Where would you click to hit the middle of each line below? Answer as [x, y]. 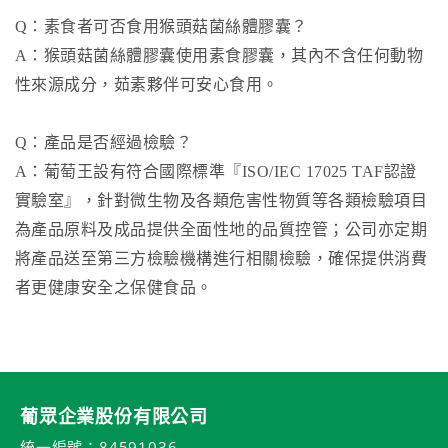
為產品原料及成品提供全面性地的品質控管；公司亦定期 [221, 230]
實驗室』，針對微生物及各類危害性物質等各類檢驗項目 [221, 201]
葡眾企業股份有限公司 [114, 416]
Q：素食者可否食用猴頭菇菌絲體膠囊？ [161, 27]
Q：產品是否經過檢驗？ [104, 143]
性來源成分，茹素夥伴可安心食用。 [147, 85]
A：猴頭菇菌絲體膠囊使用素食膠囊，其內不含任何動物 [219, 56]
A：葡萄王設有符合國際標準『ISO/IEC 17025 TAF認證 [216, 172]
